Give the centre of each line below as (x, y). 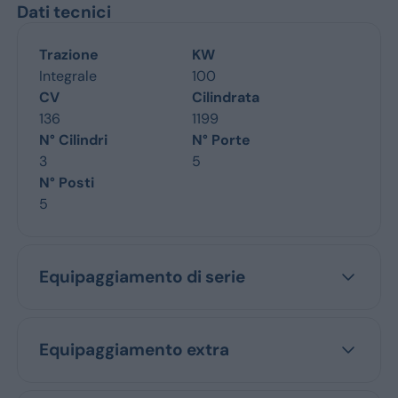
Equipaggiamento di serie (142, 277)
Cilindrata (226, 97)
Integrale (68, 76)
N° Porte (221, 140)
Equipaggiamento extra (134, 350)
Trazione (68, 55)
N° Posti (66, 183)
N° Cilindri (73, 140)
